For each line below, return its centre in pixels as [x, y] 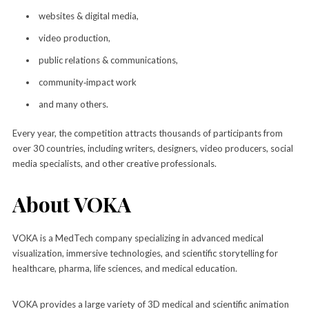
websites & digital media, [88, 16]
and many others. [73, 104]
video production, [74, 38]
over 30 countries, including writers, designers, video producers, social [152, 148]
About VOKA [71, 204]
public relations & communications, [108, 60]
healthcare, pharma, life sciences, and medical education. [124, 268]
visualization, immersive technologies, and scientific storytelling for [145, 253]
